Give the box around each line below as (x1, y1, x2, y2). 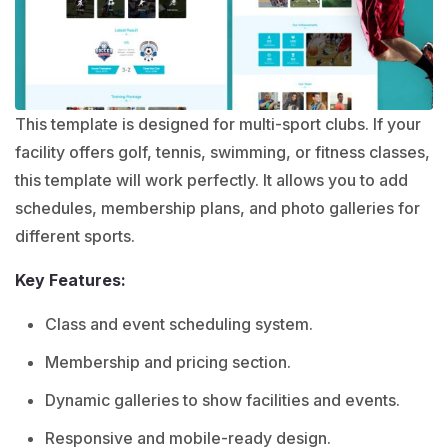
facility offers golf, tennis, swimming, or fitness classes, (15, 141, 430, 162)
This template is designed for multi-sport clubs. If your (15, 113, 421, 134)
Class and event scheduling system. (45, 313, 313, 334)
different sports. (15, 225, 135, 246)
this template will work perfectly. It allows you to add (15, 169, 408, 190)
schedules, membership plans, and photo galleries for (15, 197, 420, 218)
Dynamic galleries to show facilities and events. (45, 389, 400, 410)
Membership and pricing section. (45, 351, 291, 372)
